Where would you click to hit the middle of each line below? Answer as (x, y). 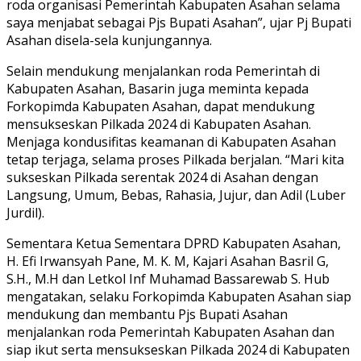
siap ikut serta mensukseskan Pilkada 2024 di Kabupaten (178, 349)
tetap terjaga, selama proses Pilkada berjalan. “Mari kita (175, 159)
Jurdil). (25, 212)
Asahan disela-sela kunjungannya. (109, 40)
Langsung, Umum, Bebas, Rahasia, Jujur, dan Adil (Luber (176, 195)
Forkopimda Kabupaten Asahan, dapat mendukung (161, 106)
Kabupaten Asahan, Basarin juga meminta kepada (158, 88)
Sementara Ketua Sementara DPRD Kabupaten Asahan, (174, 243)
